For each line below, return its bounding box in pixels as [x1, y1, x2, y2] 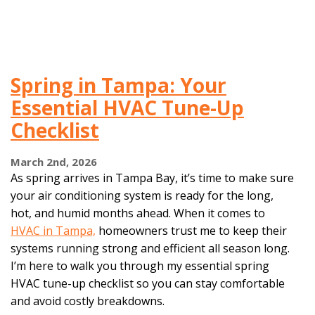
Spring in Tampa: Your [11, 72, 226, 99]
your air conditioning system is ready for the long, [11, 187, 274, 203]
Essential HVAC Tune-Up [11, 94, 244, 122]
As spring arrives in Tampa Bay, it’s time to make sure [11, 169, 294, 186]
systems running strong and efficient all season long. [11, 240, 290, 256]
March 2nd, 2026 [11, 154, 97, 169]
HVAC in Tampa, [11, 222, 96, 238]
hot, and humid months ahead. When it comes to [11, 205, 265, 221]
